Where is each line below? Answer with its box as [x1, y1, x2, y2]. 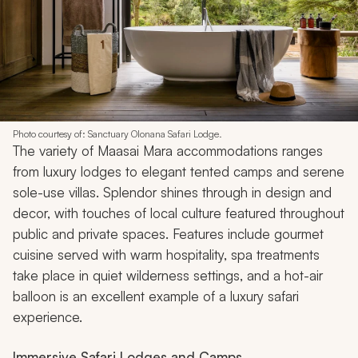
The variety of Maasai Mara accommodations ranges [13, 142, 323, 160]
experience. [13, 308, 82, 326]
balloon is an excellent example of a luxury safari [13, 288, 299, 305]
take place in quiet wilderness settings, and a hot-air [13, 267, 323, 284]
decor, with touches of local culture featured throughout [13, 205, 344, 222]
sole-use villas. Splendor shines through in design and [13, 184, 332, 201]
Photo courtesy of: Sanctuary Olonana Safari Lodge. [13, 128, 222, 141]
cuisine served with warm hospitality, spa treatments [13, 246, 320, 264]
